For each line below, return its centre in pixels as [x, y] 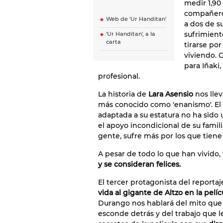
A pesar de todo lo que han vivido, [159, 154]
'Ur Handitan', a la [131, 34]
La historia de [123, 94]
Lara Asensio [171, 94]
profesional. [119, 76]
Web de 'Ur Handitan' [136, 19]
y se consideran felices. [139, 164]
